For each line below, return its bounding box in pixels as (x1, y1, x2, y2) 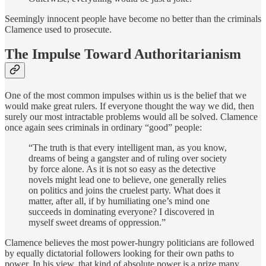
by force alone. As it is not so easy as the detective (28, 164, 216, 175)
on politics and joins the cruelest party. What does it (28, 185, 220, 196)
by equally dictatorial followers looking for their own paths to (5, 248, 234, 259)
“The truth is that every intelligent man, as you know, (28, 142, 227, 153)
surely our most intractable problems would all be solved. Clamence (5, 112, 258, 122)
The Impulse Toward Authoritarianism (5, 46, 241, 62)
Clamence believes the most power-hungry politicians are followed (5, 237, 254, 248)
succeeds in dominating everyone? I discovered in (28, 207, 214, 217)
